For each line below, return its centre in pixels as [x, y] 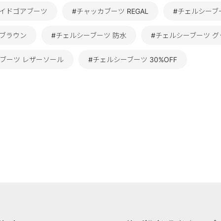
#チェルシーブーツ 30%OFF [133, 60]
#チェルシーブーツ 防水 [89, 36]
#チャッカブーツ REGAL [110, 11]
